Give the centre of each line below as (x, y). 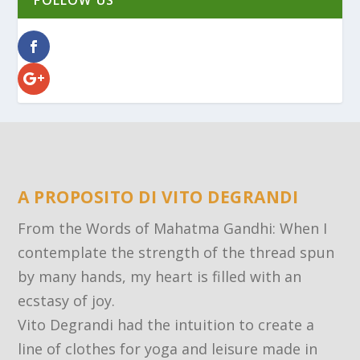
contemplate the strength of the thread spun (176, 253)
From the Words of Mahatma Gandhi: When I (173, 229)
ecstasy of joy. (67, 301)
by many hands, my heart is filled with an (160, 277)
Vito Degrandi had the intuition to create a (166, 325)
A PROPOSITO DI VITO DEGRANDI (158, 197)
